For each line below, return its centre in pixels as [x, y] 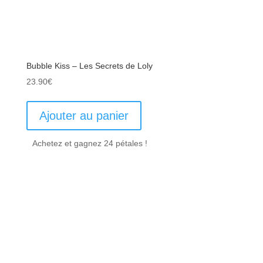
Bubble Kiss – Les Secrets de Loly [89, 66]
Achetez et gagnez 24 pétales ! [90, 144]
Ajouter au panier [84, 116]
